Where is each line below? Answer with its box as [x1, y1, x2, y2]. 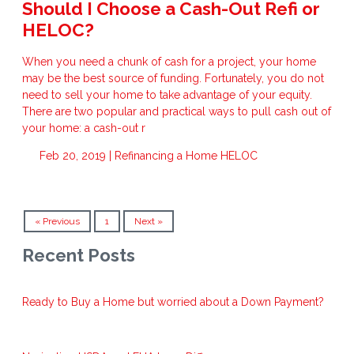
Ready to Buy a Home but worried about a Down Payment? [22, 295, 324, 308]
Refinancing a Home [114, 149, 220, 163]
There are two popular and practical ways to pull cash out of [22, 105, 331, 119]
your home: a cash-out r [22, 122, 145, 135]
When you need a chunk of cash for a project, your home [22, 55, 316, 69]
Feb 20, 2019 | [36, 149, 115, 163]
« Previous [35, 216, 80, 228]
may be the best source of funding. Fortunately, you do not [22, 72, 324, 85]
